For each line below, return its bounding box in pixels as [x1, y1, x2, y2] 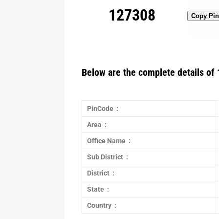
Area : [87, 121, 107, 129]
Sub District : [87, 153, 128, 161]
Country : [87, 201, 116, 209]
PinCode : [87, 105, 118, 112]
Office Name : [87, 137, 131, 145]
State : [87, 185, 109, 193]
